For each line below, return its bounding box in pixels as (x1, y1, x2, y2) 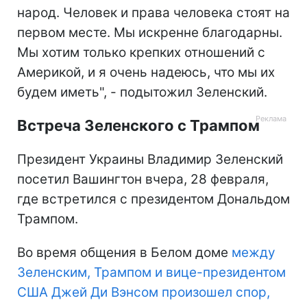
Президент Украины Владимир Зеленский (17, 151, 283, 167)
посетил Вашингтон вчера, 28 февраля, (17, 171, 269, 187)
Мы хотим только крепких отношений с (17, 44, 265, 60)
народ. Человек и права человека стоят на (17, 4, 290, 21)
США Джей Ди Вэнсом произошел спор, (17, 284, 270, 300)
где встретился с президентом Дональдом (17, 191, 290, 207)
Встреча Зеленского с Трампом (17, 116, 260, 134)
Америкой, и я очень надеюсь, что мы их (17, 64, 275, 80)
